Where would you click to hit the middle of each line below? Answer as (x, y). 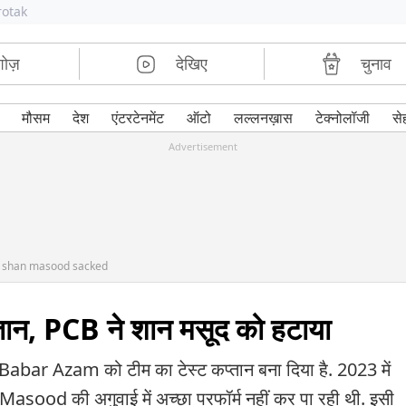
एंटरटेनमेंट (137, 118)
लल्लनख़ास (263, 118)
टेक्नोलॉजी (342, 118)
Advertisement (203, 146)
